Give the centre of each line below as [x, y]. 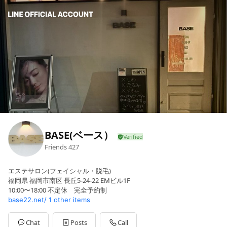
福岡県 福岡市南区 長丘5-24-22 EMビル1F [69, 181]
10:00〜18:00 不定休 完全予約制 [58, 190]
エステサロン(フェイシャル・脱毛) [60, 171]
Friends [56, 147]
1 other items [69, 200]
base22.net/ [27, 200]
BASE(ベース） [79, 135]
